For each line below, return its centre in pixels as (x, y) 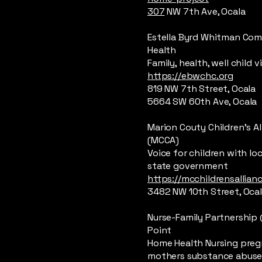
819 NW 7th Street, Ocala (202, 89)
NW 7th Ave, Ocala (205, 11)
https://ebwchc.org (191, 76)
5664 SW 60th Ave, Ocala (202, 101)
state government (188, 166)
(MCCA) (163, 140)
